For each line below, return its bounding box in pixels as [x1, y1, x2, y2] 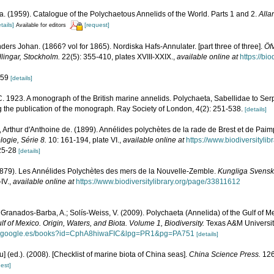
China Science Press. [189, 250, 261, 259]
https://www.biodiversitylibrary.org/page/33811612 [76, 177, 240, 186]
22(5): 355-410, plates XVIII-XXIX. [60, 52, 173, 61]
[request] [84, 21, 109, 29]
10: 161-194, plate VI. [46, 135, 119, 144]
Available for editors [16, 22, 66, 29]
